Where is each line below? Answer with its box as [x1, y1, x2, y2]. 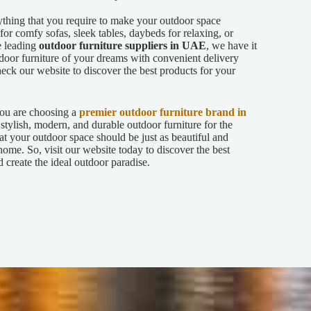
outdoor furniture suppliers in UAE [39, 40, 206, 52]
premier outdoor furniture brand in [79, 106, 246, 119]
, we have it [206, 40, 257, 52]
